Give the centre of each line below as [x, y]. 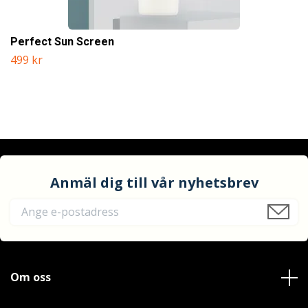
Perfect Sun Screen [62, 42]
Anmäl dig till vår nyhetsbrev [154, 183]
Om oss [31, 277]
